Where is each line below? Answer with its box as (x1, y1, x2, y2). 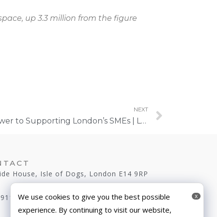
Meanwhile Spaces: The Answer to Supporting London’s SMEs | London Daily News (140, 116, 146, 126)
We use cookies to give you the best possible (18, 192, 170, 202)
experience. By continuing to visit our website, (18, 205, 172, 215)
